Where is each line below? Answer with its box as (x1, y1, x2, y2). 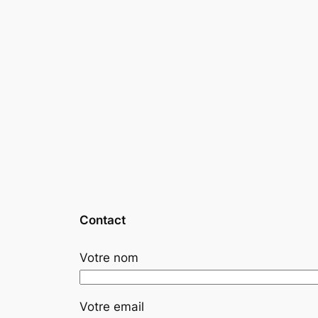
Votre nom (79, 251, 138, 265)
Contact (79, 212, 126, 227)
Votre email (79, 300, 144, 314)
